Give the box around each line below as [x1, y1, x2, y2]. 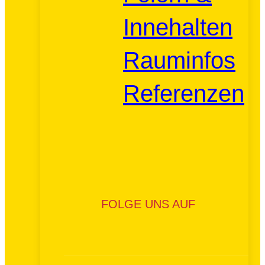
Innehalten [123, 14, 232, 40]
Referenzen [123, 80, 244, 106]
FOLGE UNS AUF [101, 198, 195, 211]
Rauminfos [123, 47, 235, 73]
